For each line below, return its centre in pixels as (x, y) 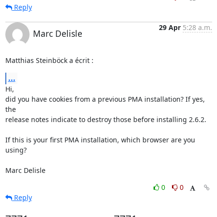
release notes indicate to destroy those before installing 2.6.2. (106, 119)
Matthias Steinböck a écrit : (49, 60)
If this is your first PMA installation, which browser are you (100, 139)
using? (16, 150)
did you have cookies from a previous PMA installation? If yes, (105, 99)
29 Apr (170, 27)
